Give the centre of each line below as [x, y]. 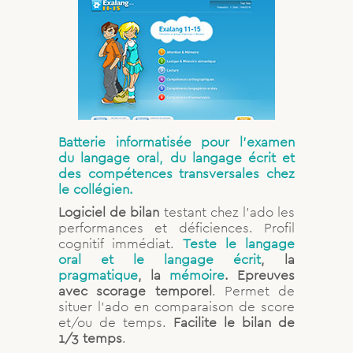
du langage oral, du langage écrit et [176, 157]
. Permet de [253, 290]
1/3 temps [90, 338]
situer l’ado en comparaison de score [176, 306]
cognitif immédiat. [121, 243]
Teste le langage [239, 243]
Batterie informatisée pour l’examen [176, 141]
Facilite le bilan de [234, 322]
